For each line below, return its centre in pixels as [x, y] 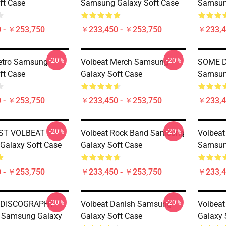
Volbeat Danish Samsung [126, 204]
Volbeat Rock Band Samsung [133, 133]
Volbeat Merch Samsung [125, 62]
